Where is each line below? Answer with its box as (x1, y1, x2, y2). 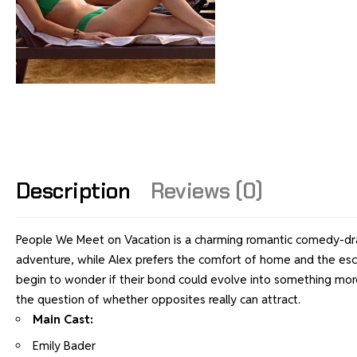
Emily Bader (33, 337, 96, 353)
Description (16, 177, 131, 206)
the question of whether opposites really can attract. (16, 292, 300, 308)
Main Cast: (33, 312, 93, 328)
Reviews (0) (150, 177, 263, 206)
